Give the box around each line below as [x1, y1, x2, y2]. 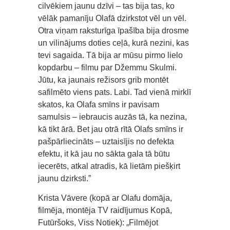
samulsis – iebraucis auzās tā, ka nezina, [38, 112, 187, 121]
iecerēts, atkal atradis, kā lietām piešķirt [38, 161, 180, 170]
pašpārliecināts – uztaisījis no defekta [38, 137, 174, 146]
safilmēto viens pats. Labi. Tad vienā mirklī [38, 87, 191, 97]
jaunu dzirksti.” [38, 174, 91, 183]
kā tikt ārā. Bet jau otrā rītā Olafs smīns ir [38, 124, 183, 133]
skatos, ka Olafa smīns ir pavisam [38, 100, 159, 109]
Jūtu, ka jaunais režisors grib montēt [38, 75, 168, 84]
